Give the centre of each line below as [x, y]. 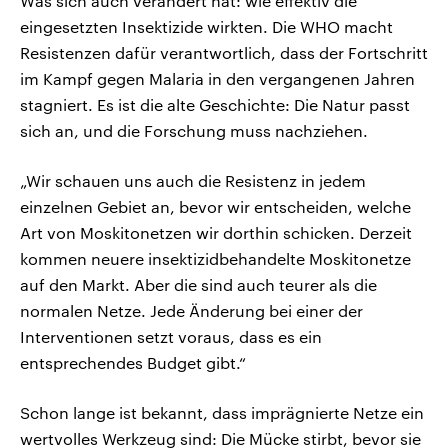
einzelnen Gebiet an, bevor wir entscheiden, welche [215, 207]
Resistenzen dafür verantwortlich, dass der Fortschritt [224, 53]
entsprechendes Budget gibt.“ [133, 363]
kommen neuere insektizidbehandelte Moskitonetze [215, 259]
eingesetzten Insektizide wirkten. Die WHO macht [206, 27]
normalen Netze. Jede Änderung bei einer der [191, 311]
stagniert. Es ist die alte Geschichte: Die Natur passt [215, 105]
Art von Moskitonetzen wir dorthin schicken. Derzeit [216, 233]
